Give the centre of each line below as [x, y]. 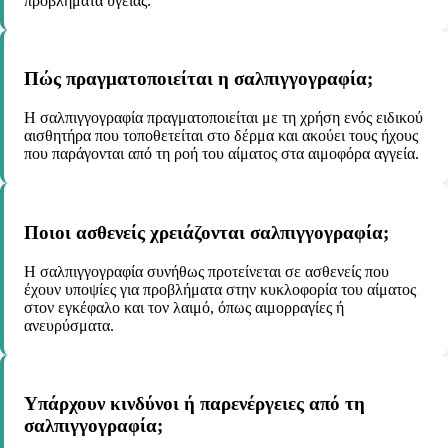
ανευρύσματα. [69, 325]
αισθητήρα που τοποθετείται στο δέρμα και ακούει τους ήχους [221, 136]
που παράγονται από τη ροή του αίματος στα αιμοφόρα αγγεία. [221, 154]
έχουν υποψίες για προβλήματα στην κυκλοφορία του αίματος [220, 289]
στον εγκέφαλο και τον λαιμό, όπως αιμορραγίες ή [184, 307]
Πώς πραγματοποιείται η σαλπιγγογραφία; [198, 79]
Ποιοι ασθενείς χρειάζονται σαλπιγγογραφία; [206, 232]
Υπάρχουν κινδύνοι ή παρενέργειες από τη [194, 404]
